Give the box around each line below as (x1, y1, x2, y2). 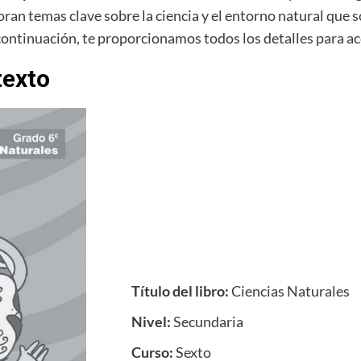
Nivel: (131, 312, 172, 330)
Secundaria (171, 312, 244, 330)
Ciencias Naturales (229, 281, 351, 300)
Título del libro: (131, 281, 230, 300)
